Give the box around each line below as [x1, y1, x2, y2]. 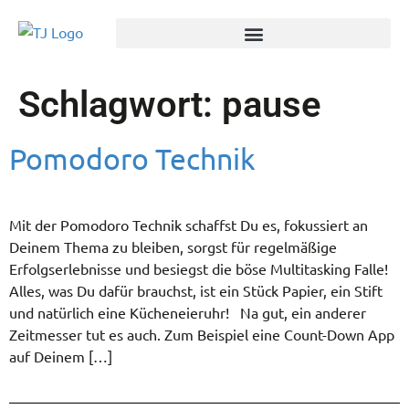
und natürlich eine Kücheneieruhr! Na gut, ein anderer [9, 303, 366, 321]
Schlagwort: [18, 83, 222, 126]
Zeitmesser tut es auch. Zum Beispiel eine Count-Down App [9, 325, 394, 343]
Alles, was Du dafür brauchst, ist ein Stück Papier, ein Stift [9, 281, 383, 299]
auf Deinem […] [9, 347, 112, 365]
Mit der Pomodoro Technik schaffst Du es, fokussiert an [9, 215, 368, 234]
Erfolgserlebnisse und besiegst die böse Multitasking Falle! [9, 259, 395, 278]
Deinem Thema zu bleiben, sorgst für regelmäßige [9, 237, 337, 256]
